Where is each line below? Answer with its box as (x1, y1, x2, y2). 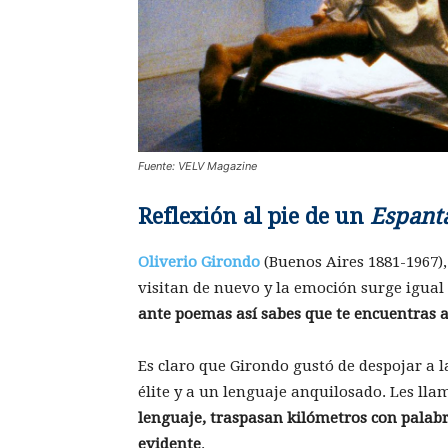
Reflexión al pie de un (138, 204, 370, 230)
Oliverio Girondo (138, 253, 260, 272)
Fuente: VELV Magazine (138, 159, 257, 174)
